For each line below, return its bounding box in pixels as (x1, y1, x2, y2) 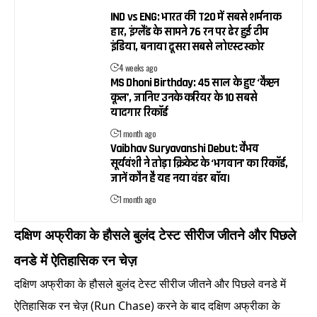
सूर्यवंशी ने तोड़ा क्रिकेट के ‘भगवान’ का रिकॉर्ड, (110, 156, 288, 172)
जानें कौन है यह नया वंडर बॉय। (110, 171, 230, 187)
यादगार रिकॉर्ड (110, 105, 168, 121)
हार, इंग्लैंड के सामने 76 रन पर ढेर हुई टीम (110, 24, 269, 40)
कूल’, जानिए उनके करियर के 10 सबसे (110, 90, 257, 106)
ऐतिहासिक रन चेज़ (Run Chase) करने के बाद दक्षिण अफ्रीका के (14, 298, 280, 314)
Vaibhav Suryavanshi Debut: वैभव (110, 141, 259, 157)
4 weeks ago (118, 62, 158, 74)
